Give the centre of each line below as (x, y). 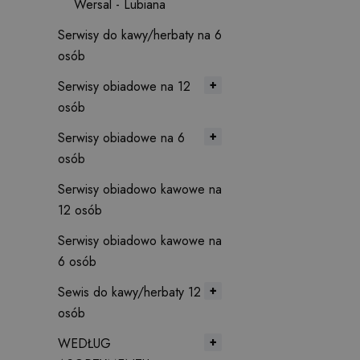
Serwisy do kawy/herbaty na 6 (140, 35)
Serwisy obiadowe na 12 (124, 86)
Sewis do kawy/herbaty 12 (129, 292)
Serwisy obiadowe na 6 (121, 138)
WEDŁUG (84, 344)
